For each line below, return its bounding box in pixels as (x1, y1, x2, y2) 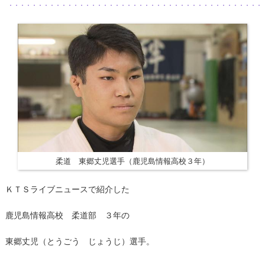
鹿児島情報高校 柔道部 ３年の (5, 209, 130, 221)
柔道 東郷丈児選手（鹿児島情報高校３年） (55, 155, 209, 167)
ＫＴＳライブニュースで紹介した (5, 183, 130, 195)
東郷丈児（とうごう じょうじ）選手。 (5, 235, 154, 247)
